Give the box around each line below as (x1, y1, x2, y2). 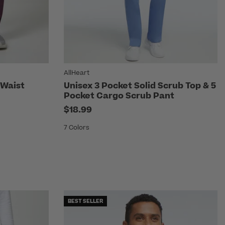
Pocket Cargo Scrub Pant (64, 90, 174, 102)
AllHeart (64, 68, 89, 78)
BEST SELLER (68, 197, 103, 205)
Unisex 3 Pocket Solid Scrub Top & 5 (64, 80, 216, 92)
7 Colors (64, 123, 89, 133)
